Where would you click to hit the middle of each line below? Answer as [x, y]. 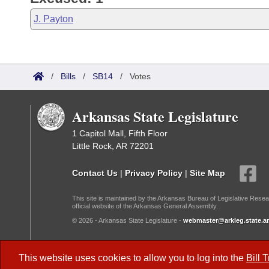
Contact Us [95, 173]
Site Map [207, 173]
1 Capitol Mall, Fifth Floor [120, 133]
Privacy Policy [154, 173]
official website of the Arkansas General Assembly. [145, 206]
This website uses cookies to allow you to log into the [132, 258]
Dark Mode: [98, 250]
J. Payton [53, 19]
